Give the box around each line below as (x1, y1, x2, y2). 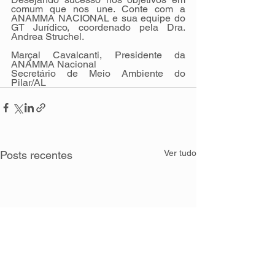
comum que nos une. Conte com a (11, 2, 185, 15)
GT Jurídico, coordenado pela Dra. (11, 21, 185, 33)
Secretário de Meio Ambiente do (11, 67, 185, 79)
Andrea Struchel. (11, 30, 84, 42)
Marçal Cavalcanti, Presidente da (11, 48, 185, 61)
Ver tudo (164, 147, 196, 158)
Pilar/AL (11, 76, 46, 88)
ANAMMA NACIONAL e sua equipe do (11, 12, 185, 24)
